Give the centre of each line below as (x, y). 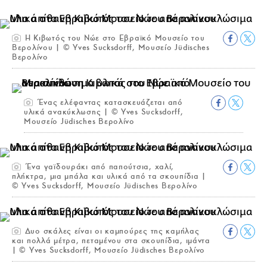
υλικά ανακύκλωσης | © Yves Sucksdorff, (104, 111)
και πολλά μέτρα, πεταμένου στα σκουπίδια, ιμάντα (111, 240)
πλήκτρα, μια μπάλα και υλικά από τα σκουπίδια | (109, 176)
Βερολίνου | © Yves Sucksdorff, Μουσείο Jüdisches (111, 47)
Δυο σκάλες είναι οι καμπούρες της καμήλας (111, 231)
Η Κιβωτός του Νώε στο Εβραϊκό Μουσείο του (114, 38)
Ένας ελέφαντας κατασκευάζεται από (108, 102)
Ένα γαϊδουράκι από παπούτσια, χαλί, (98, 166)
